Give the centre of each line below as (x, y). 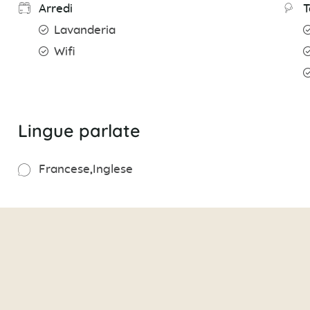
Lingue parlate (79, 131)
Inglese (112, 170)
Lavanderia (84, 31)
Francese (64, 170)
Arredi (55, 9)
